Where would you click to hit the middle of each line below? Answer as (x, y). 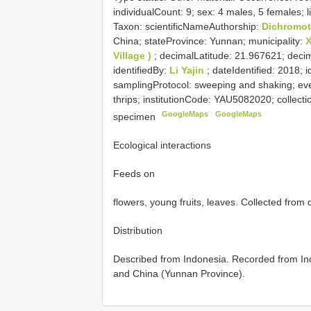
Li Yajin (188, 70)
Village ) (134, 55)
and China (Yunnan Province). (179, 274)
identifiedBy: (141, 70)
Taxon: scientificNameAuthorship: (187, 26)
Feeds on (134, 174)
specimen (136, 117)
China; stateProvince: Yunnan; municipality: (209, 41)
